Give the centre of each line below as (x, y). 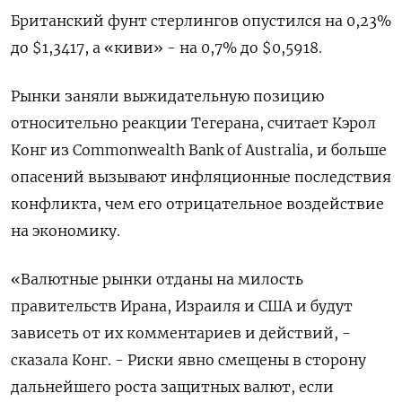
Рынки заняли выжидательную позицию (167, 96)
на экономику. (66, 230)
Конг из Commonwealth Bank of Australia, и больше (199, 149)
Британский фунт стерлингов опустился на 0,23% (201, 20)
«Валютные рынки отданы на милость (157, 279)
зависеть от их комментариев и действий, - (181, 332)
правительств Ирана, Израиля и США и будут (182, 306)
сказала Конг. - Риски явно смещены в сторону (188, 359)
